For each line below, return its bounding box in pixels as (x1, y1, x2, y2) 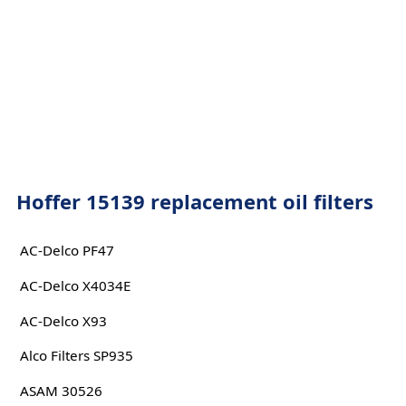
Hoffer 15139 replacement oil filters (15, 188, 373, 215)
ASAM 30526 (19, 381, 102, 400)
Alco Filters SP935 (19, 346, 133, 365)
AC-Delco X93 (19, 311, 107, 330)
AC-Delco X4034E (19, 275, 130, 295)
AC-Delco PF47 (19, 241, 114, 260)
